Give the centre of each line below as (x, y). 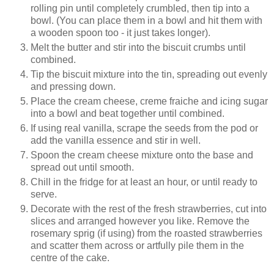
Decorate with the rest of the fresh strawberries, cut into (149, 209)
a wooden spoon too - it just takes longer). (122, 33)
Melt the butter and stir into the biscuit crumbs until (138, 48)
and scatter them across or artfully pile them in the (137, 246)
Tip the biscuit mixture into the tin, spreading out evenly (149, 75)
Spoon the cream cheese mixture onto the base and (142, 155)
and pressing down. (73, 87)
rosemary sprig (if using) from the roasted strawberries (146, 234)
